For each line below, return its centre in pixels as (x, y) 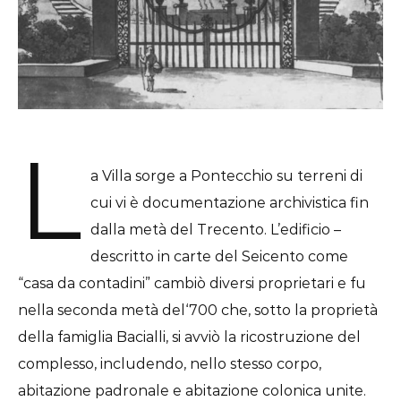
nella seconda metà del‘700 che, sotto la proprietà (198, 311)
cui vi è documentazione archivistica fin (230, 203)
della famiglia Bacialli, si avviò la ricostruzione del (189, 337)
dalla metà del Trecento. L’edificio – (216, 230)
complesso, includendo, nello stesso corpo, (170, 364)
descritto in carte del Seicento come (219, 257)
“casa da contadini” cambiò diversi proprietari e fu (192, 284)
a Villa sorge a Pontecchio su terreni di (226, 176)
